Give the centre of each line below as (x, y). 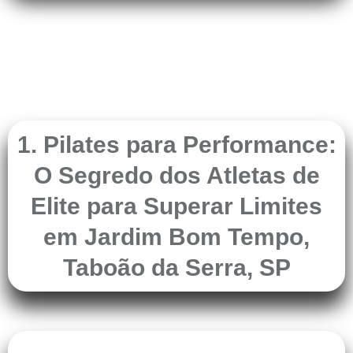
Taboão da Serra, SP (176, 268)
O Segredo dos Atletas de (176, 176)
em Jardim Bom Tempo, (176, 237)
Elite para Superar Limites (176, 206)
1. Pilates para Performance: (176, 145)
